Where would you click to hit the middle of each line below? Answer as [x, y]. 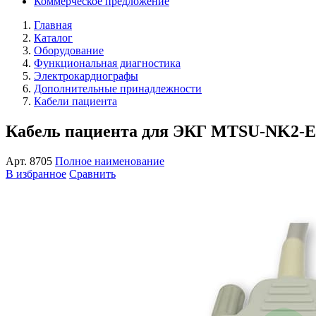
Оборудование [69, 50]
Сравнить [92, 174]
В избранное [36, 174]
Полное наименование [110, 161]
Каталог [53, 38]
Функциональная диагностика [107, 63]
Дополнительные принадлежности [118, 89]
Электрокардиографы [86, 76]
